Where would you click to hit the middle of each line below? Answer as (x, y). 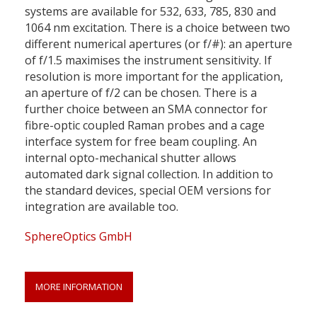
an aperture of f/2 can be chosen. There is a (141, 92)
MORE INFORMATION (79, 286)
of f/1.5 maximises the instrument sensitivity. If (148, 60)
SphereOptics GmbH (79, 236)
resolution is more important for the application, (154, 76)
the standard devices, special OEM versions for (148, 190)
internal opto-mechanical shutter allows (131, 157)
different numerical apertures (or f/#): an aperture (158, 44)
